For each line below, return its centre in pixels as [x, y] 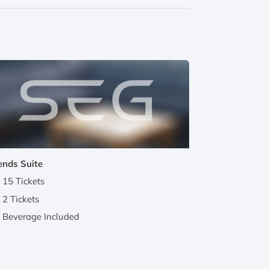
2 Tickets [21, 199]
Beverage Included [41, 217]
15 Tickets [24, 181]
